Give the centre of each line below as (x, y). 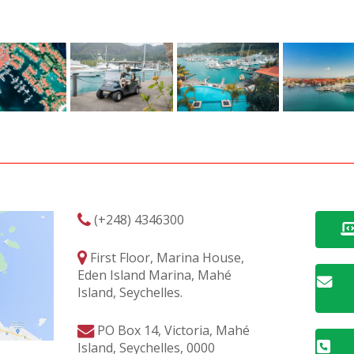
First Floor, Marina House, (165, 257)
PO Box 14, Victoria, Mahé (171, 330)
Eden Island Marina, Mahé (154, 275)
